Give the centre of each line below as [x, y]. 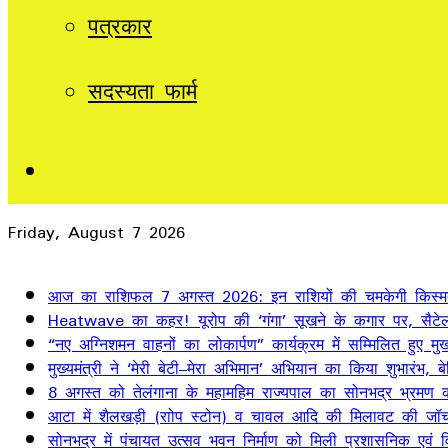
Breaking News [66, 256]
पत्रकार [120, 26]
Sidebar [76, 171]
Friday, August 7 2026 [96, 232]
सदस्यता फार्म [142, 91]
